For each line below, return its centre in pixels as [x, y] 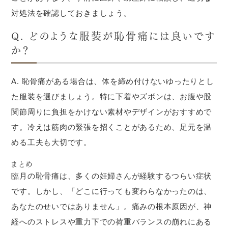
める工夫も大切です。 [51, 142]
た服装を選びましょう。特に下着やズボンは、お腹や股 [112, 96]
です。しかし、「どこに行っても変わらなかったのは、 [112, 191]
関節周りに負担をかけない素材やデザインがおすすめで [112, 112]
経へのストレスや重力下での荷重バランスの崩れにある [112, 222]
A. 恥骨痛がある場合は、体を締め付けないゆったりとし [113, 81]
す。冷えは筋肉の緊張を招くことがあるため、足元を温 [112, 127]
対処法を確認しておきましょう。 [72, 13]
